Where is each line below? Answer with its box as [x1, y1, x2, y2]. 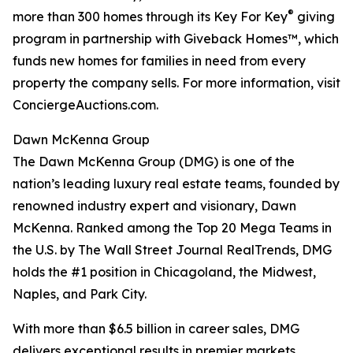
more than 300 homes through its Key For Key [13, 9, 288, 25]
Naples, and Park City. [13, 286, 147, 303]
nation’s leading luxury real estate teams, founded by [13, 176, 340, 192]
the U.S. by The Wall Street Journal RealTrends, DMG [13, 242, 332, 258]
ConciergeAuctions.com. [13, 97, 158, 113]
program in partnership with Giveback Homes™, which [13, 31, 339, 47]
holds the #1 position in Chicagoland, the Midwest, [13, 264, 316, 281]
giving [294, 9, 335, 25]
